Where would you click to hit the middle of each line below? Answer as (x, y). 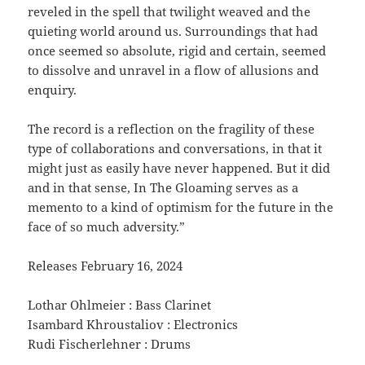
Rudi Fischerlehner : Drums (110, 344)
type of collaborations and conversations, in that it (175, 149)
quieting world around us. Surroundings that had (173, 31)
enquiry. (53, 90)
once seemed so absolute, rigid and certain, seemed (177, 51)
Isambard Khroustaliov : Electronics (133, 325)
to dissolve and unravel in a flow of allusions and (174, 70)
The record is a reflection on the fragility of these (172, 129)
